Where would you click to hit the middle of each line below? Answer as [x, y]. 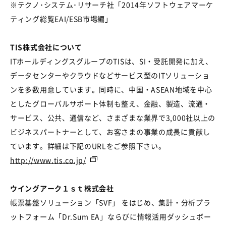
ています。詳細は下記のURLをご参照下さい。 [88, 146]
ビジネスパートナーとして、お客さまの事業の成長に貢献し [110, 131]
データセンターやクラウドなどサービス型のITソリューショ [110, 75]
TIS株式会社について [46, 47]
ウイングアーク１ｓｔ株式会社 [62, 188]
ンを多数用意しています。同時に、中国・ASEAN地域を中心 [111, 89]
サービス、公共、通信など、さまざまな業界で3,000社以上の [113, 117]
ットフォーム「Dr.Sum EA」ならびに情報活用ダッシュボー [111, 216]
